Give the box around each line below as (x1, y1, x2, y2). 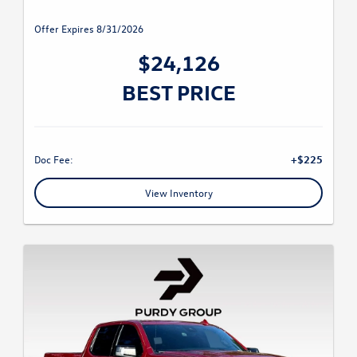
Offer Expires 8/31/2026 (34, 22, 143, 35)
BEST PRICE (121, 78, 236, 105)
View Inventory (144, 186, 213, 199)
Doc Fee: (34, 152, 73, 166)
